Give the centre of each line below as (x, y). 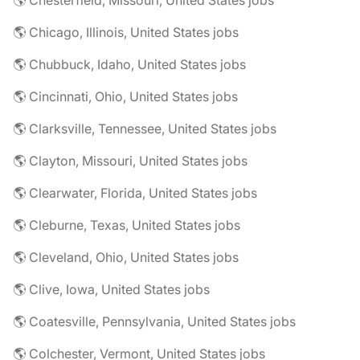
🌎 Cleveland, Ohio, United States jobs (126, 257)
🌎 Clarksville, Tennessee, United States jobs (145, 129)
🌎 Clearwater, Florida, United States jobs (135, 193)
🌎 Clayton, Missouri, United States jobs (130, 161)
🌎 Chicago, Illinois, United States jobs (126, 32)
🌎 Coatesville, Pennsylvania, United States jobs (154, 321)
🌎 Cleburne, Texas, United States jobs (127, 225)
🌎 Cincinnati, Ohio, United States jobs (125, 96)
